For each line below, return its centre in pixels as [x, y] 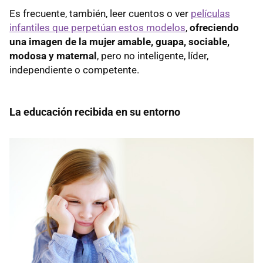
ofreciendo [214, 28]
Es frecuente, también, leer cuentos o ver [100, 14]
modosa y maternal [53, 56]
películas [210, 14]
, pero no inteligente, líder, [153, 56]
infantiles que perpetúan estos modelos [97, 28]
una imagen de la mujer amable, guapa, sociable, [119, 42]
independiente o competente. [74, 70]
